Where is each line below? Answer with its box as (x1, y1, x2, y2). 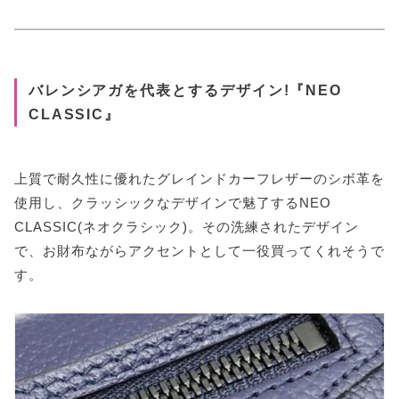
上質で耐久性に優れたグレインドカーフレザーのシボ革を (14, 170, 385, 186)
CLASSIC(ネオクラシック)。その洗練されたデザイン (14, 218, 359, 234)
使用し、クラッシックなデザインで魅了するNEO (14, 194, 331, 210)
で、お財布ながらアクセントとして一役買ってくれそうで (14, 242, 385, 258)
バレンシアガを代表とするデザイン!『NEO (28, 82, 343, 99)
